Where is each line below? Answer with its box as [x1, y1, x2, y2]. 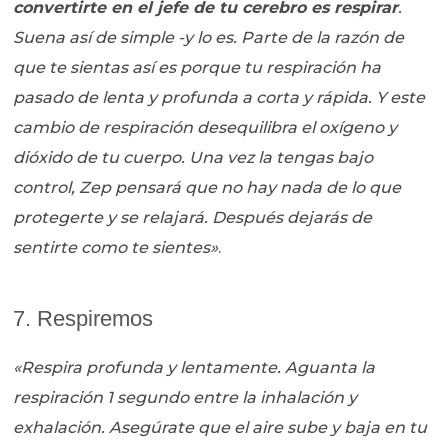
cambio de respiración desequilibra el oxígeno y [13, 117, 398, 137]
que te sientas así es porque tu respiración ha [13, 57, 382, 77]
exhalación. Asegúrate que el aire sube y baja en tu [13, 417, 428, 437]
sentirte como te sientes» [13, 237, 219, 257]
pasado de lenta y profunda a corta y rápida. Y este [13, 87, 426, 107]
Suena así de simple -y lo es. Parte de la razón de [13, 27, 405, 47]
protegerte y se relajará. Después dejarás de [13, 207, 373, 227]
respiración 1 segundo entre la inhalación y [13, 387, 358, 407]
